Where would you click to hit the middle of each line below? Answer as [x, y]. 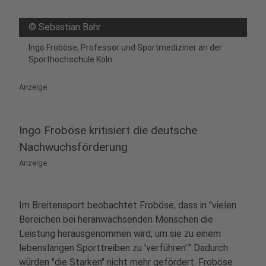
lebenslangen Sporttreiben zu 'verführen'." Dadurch [123, 248]
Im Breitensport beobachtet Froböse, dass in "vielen [128, 205]
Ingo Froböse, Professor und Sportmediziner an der [125, 47]
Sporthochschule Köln [70, 59]
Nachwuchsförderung [73, 147]
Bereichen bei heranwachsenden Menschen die [116, 219]
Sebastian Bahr [70, 27]
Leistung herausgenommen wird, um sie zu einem [120, 234]
